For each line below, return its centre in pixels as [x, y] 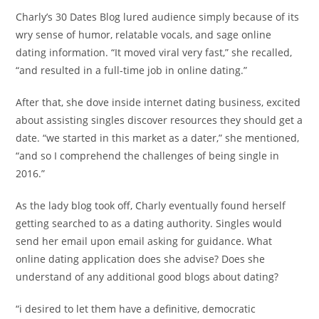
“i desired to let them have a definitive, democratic [136, 309]
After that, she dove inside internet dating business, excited [158, 102]
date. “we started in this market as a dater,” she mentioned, [158, 138]
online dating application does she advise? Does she [141, 259]
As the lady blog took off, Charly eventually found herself [151, 205]
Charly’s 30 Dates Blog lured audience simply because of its [158, 17]
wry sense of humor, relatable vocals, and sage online [144, 35]
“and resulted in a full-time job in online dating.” [132, 70]
